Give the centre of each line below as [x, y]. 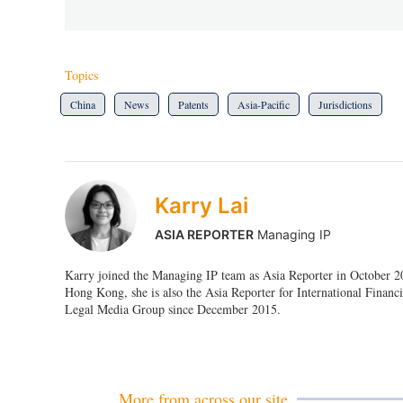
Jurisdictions [345, 104]
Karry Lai [201, 205]
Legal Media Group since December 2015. [173, 309]
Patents [193, 104]
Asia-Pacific [264, 104]
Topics [81, 75]
